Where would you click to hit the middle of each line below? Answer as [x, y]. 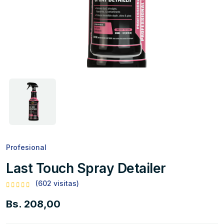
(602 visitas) [57, 183]
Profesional [26, 147]
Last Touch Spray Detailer [86, 168]
